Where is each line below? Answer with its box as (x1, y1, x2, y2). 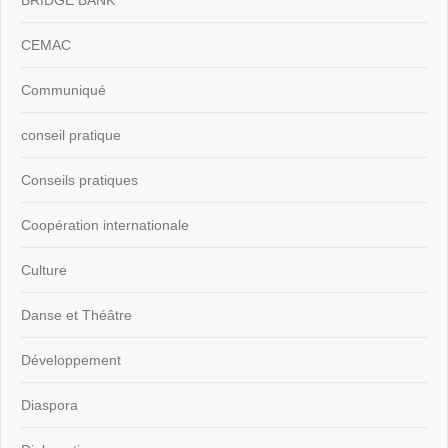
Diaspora (21, 396, 78, 413)
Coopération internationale (21, 216, 189, 233)
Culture (21, 261, 67, 278)
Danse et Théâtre (21, 306, 132, 323)
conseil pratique (21, 126, 121, 143)
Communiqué (21, 81, 106, 98)
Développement (21, 351, 121, 368)
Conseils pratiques (21, 171, 138, 188)
